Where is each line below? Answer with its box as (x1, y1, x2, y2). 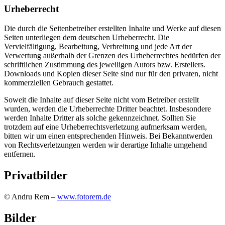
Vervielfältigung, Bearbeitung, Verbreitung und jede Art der (4, 42, 192, 51)
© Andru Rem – (4, 192, 57, 201)
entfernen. (4, 149, 36, 158)
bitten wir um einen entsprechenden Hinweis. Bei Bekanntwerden (4, 131, 212, 140)
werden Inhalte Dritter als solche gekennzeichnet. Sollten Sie (4, 113, 196, 122)
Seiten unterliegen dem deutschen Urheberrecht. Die (4, 33, 169, 42)
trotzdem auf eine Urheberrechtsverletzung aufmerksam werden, (4, 122, 207, 131)
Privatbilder (4, 168, 68, 182)
